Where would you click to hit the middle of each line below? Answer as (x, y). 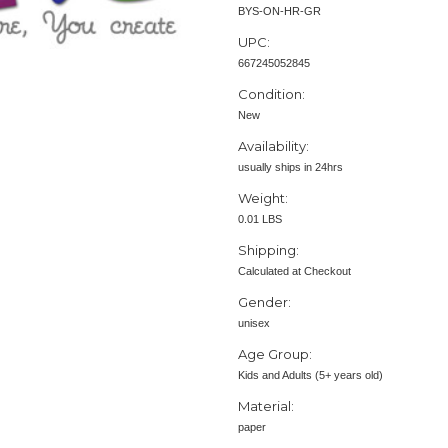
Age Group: (275, 354)
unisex (254, 323)
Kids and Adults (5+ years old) (310, 375)
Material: (266, 406)
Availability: (273, 146)
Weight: (263, 198)
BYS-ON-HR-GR (279, 11)
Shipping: (268, 250)
